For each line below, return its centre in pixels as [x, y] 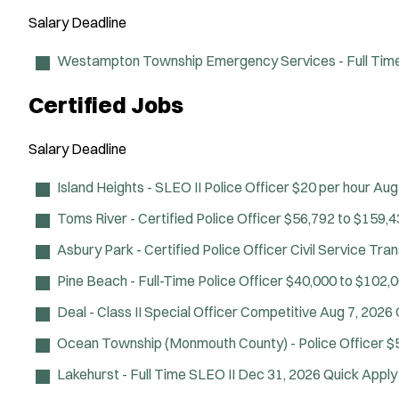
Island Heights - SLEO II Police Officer [173, 187]
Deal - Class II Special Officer [147, 311]
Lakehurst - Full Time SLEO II [146, 374]
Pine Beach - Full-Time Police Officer [170, 280]
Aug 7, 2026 [356, 311]
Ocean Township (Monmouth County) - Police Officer [220, 342]
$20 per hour [331, 187]
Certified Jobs [106, 104]
